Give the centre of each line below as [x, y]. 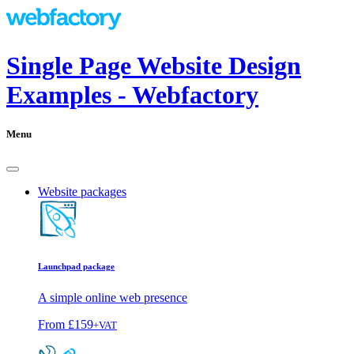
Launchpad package [76, 266]
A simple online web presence [113, 297]
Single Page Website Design [154, 66]
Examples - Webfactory [132, 95]
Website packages [82, 191]
